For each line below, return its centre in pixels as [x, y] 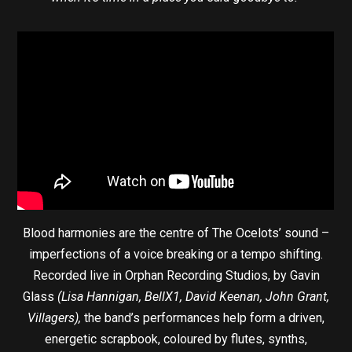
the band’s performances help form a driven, [203, 317]
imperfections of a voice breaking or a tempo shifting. [176, 254]
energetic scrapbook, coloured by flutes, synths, [176, 339]
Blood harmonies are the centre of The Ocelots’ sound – [176, 233]
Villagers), [54, 317]
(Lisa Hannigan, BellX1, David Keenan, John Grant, [193, 296]
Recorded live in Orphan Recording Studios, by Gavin [176, 275]
